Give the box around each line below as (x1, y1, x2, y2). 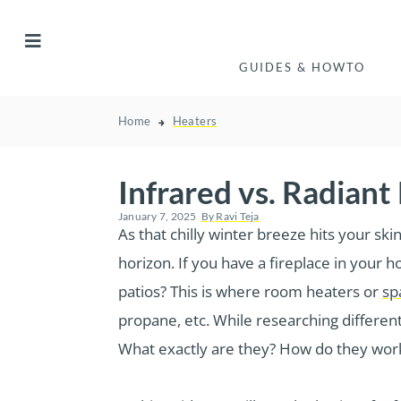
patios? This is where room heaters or (118, 281, 382, 303)
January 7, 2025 (118, 209, 197, 224)
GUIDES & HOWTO (239, 60, 365, 75)
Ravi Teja (214, 209, 260, 224)
